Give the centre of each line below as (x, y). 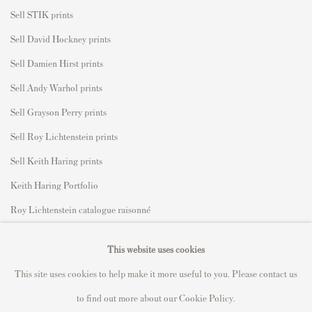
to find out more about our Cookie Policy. (156, 297)
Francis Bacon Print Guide (62, 258)
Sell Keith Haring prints (56, 160)
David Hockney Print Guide (64, 233)
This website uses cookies (156, 249)
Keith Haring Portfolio (54, 185)
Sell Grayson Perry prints (58, 111)
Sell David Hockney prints (61, 38)
